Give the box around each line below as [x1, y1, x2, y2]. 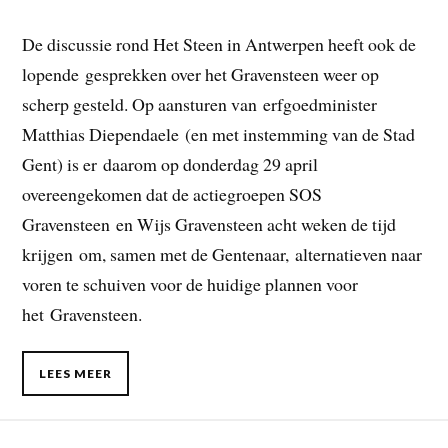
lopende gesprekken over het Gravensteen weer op [22, 61, 380, 86]
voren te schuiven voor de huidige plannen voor [22, 271, 359, 296]
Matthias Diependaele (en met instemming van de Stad [22, 121, 416, 146]
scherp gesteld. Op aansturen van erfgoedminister [22, 91, 378, 116]
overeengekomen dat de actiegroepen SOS [22, 181, 323, 206]
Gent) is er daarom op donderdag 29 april [22, 151, 319, 176]
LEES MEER [39, 365, 113, 381]
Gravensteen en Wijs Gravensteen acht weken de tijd [22, 211, 397, 236]
